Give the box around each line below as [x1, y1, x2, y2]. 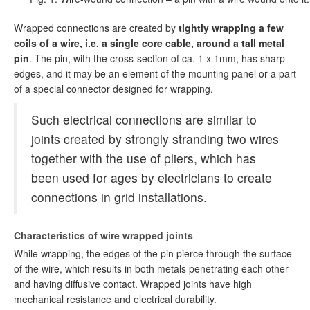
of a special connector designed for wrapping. [14, 82, 213, 96]
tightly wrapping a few [179, 21, 284, 35]
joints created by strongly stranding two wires [31, 130, 279, 148]
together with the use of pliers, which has [31, 149, 256, 167]
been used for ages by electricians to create [31, 169, 272, 187]
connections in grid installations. [31, 188, 207, 206]
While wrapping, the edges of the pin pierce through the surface [14, 246, 292, 261]
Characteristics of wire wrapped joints [14, 228, 193, 243]
